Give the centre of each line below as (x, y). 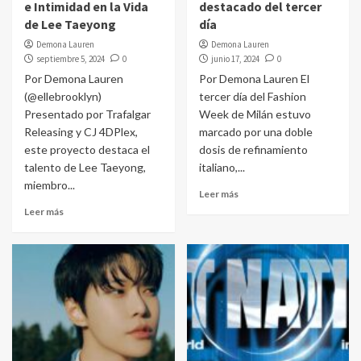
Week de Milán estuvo (255, 114)
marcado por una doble (255, 132)
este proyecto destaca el (87, 149)
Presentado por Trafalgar (87, 114)
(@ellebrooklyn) (63, 96)
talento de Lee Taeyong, (85, 167)
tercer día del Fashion (252, 96)
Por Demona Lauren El (254, 79)
